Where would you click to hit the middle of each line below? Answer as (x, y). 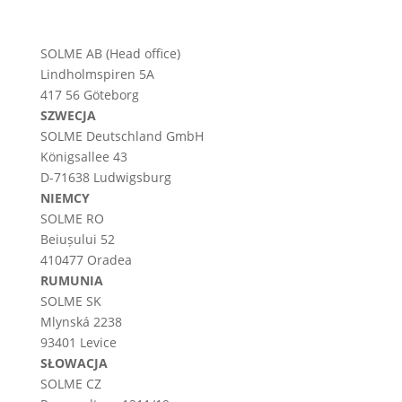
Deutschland (124, 136)
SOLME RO (72, 219)
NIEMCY (65, 198)
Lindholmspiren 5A (97, 74)
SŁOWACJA (74, 363)
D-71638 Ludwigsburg (105, 178)
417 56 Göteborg (89, 95)
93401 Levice (78, 343)
